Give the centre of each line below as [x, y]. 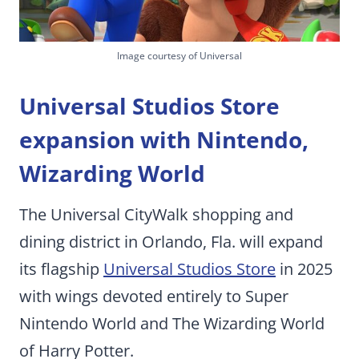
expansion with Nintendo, [164, 139]
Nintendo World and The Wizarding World [172, 323]
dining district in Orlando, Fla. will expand [171, 242]
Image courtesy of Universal [179, 56]
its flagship [61, 269]
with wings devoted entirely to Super [154, 296]
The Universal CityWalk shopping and [156, 214]
